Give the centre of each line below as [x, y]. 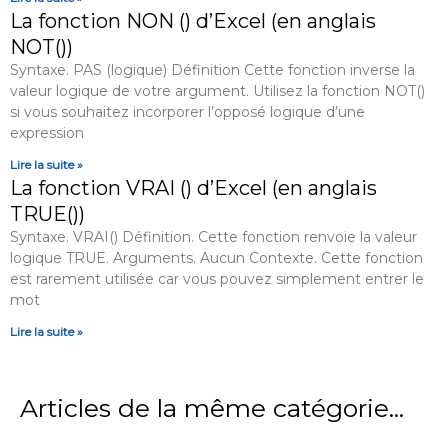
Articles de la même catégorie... [212, 408]
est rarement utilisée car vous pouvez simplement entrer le [217, 279]
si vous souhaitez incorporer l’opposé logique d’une [187, 112]
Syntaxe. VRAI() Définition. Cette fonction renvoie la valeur [213, 237]
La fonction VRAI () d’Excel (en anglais [193, 188]
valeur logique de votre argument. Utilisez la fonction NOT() [217, 91]
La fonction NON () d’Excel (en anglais [193, 21]
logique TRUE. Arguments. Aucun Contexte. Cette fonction [216, 258]
